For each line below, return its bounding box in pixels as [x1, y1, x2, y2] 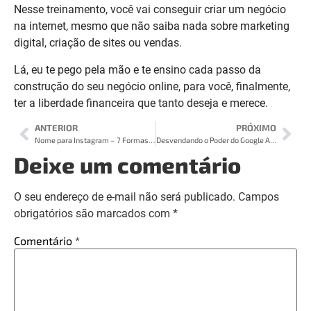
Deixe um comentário [14, 151, 241, 178]
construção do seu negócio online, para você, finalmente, [14, 79, 290, 93]
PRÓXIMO [236, 122, 276, 134]
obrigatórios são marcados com [14, 207, 173, 221]
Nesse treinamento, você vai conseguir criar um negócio [14, 3, 286, 17]
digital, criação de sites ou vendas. [14, 36, 182, 50]
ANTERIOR [35, 122, 78, 134]
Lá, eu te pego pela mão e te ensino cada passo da [14, 62, 261, 76]
